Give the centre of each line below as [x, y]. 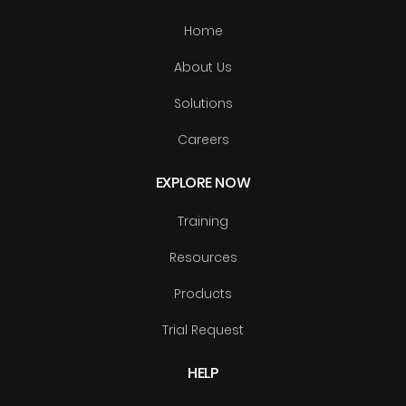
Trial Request [203, 330]
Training [203, 221]
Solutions [203, 103]
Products [203, 294]
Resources [203, 257]
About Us [203, 67]
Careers [203, 140]
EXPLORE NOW [203, 183]
